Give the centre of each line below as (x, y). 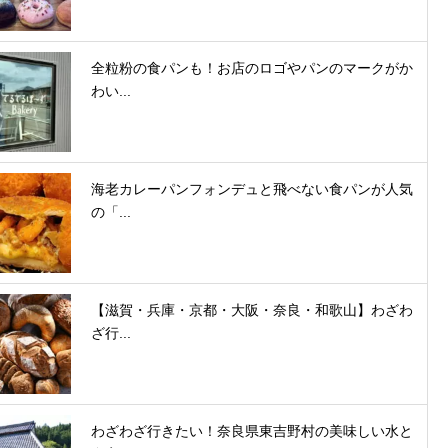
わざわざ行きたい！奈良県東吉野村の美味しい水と (252, 431)
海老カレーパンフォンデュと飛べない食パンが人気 (252, 189)
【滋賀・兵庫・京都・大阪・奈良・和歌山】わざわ (252, 310)
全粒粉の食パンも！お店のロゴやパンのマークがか (252, 68)
